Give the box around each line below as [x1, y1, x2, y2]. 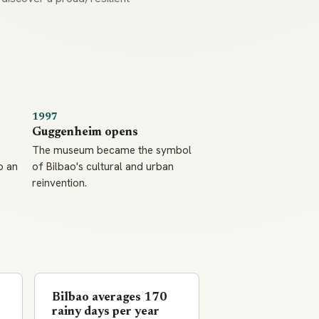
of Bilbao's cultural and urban [32, 159, 174, 174]
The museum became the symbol [32, 143, 192, 158]
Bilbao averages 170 [52, 292, 167, 304]
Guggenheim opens [32, 127, 139, 139]
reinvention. [32, 176, 88, 191]
